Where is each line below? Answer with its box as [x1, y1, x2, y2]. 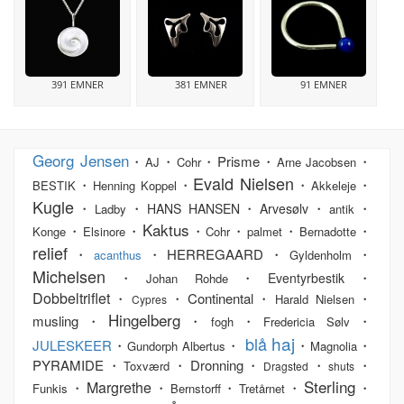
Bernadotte [299, 223, 357, 241]
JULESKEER [32, 335, 112, 355]
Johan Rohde [145, 270, 228, 288]
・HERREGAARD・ [141, 244, 290, 264]
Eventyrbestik [268, 269, 345, 288]
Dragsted [263, 358, 309, 374]
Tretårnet [239, 380, 286, 398]
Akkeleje [311, 177, 357, 195]
